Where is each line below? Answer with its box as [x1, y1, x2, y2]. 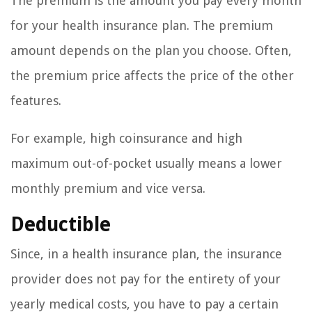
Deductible [10, 213, 111, 237]
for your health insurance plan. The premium [10, 18, 273, 33]
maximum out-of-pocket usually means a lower [10, 156, 282, 171]
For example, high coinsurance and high [10, 131, 242, 146]
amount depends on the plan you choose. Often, [10, 43, 292, 58]
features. [10, 93, 61, 109]
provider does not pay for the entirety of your [10, 272, 281, 287]
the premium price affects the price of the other [10, 68, 294, 84]
